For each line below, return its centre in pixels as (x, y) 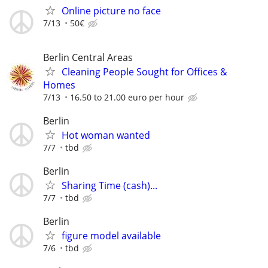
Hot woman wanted (106, 135)
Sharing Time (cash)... (109, 185)
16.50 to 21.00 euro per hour (127, 97)
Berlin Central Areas (88, 57)
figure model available (111, 236)
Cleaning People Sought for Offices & (144, 71)
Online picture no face (111, 11)
